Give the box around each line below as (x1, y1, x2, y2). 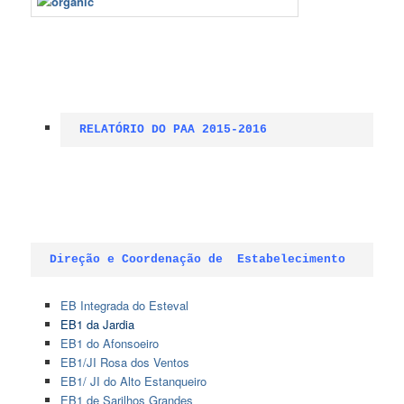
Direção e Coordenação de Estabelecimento (50, 252, 346, 267)
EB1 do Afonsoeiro (60, 335, 159, 353)
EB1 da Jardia (60, 316, 134, 334)
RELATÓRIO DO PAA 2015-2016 (78, 123, 267, 137)
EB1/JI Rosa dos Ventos (60, 353, 189, 372)
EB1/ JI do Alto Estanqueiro (60, 372, 207, 390)
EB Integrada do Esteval (60, 297, 188, 315)
